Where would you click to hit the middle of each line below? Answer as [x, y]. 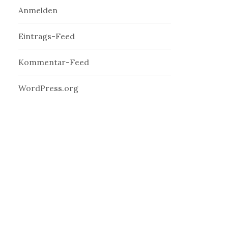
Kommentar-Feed [54, 62]
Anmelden [38, 10]
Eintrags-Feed [47, 36]
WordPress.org [49, 88]
